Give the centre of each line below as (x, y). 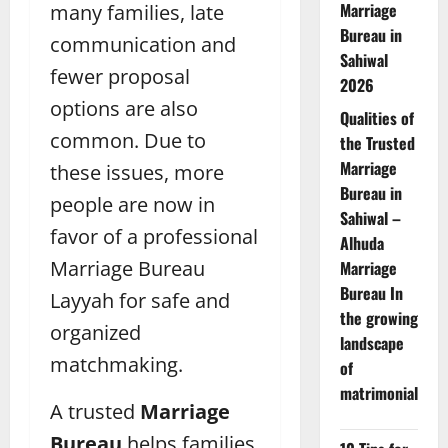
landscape (371, 343)
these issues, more (137, 172)
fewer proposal (120, 76)
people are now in (132, 204)
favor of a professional (154, 236)
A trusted (95, 411)
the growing (378, 318)
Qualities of (376, 118)
